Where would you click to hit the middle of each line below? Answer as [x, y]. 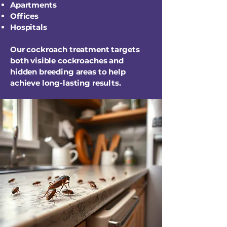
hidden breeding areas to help [68, 72]
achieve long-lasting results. [66, 83]
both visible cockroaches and [67, 61]
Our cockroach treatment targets [75, 49]
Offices [24, 16]
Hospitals [29, 27]
